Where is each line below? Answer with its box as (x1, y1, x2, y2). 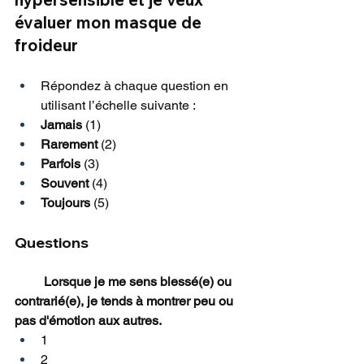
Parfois (41, 156, 80, 172)
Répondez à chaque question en (41, 78, 232, 94)
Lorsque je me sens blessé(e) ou (15, 274, 44, 290)
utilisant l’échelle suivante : (41, 97, 196, 114)
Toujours (41, 195, 90, 211)
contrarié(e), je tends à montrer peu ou (15, 293, 236, 310)
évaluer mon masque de (15, 12, 206, 33)
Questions (15, 233, 89, 253)
